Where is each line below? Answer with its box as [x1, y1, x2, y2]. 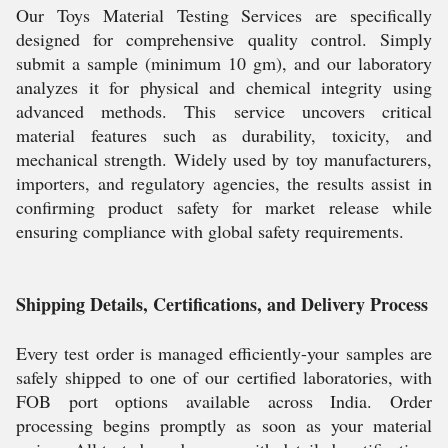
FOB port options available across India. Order [16, 389, 432, 413]
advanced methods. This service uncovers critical [16, 99, 432, 123]
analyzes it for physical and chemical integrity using [16, 75, 432, 99]
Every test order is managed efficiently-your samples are [16, 341, 432, 365]
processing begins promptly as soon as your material [16, 413, 432, 437]
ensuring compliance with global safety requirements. [16, 219, 404, 243]
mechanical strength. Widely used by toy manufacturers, [16, 147, 432, 171]
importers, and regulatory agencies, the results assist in [16, 171, 432, 195]
